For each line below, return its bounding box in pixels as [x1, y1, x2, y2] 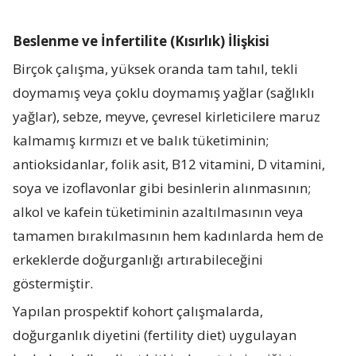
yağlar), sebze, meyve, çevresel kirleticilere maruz [13, 106, 321, 126]
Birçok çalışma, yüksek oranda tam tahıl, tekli [13, 59, 299, 78]
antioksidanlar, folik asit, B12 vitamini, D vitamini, [13, 154, 326, 173]
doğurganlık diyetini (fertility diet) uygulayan [13, 325, 297, 344]
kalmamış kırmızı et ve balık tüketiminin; [13, 130, 269, 149]
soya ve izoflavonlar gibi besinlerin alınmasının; [13, 178, 311, 197]
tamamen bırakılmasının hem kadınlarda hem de [13, 226, 324, 245]
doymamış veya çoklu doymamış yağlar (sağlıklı [13, 83, 315, 102]
